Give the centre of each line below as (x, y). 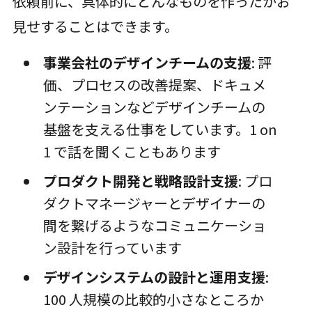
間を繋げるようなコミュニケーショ (154, 226)
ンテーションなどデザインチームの (154, 107)
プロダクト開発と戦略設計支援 (140, 181)
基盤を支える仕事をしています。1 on (160, 130)
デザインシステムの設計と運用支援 (154, 277)
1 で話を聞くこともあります (132, 152)
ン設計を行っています (112, 248)
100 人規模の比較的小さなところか (153, 299)
